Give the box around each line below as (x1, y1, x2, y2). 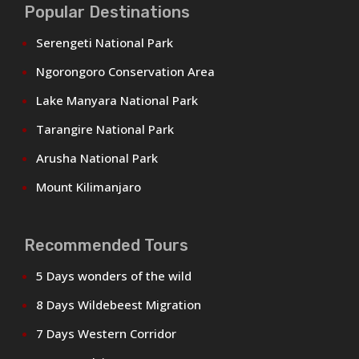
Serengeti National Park (36, 34, 174, 50)
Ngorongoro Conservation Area (36, 63, 216, 79)
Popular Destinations (24, 2, 191, 22)
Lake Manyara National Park (36, 91, 199, 108)
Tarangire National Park (36, 120, 175, 137)
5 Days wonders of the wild (36, 267, 192, 284)
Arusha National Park (36, 149, 159, 166)
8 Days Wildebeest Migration (36, 296, 202, 313)
